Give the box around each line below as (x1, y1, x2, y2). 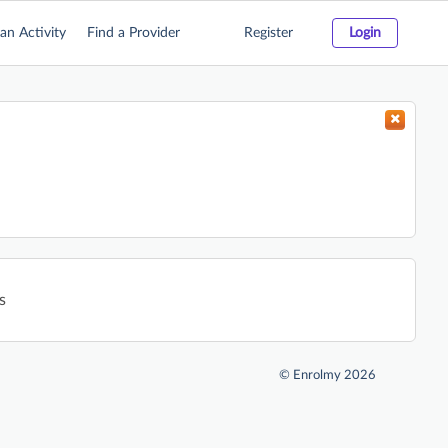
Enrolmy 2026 (293, 369, 376, 382)
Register (244, 26, 293, 40)
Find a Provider (87, 26, 180, 40)
